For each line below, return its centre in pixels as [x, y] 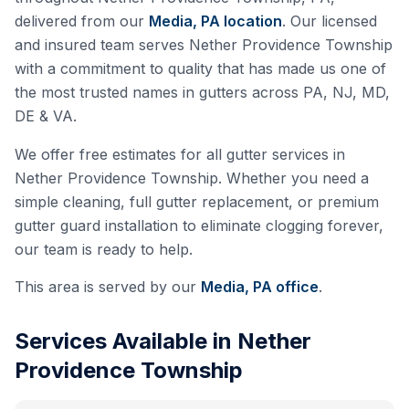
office [295, 287]
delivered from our [79, 21]
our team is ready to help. [104, 249]
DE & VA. [46, 116]
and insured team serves [102, 45]
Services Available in [126, 341]
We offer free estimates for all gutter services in [180, 154]
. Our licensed [330, 21]
